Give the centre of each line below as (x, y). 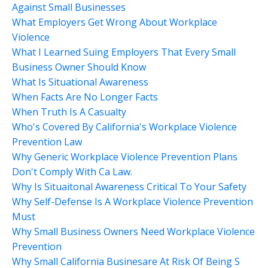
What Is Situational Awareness (80, 82)
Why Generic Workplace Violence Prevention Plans (125, 156)
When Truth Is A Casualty (69, 112)
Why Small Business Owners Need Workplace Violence (133, 231)
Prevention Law (47, 141)
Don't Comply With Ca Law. (72, 171)
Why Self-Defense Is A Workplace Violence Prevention (133, 201)
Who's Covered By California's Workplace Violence (124, 127)
